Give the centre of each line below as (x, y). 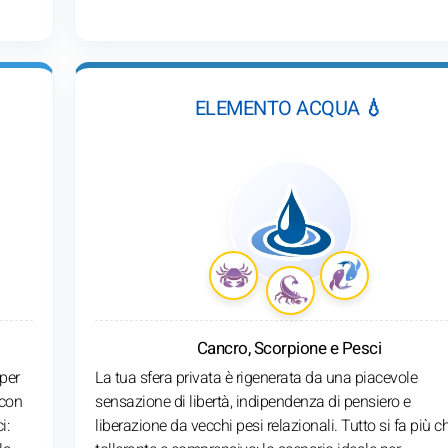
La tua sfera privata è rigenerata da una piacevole (256, 377)
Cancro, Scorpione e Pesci (289, 348)
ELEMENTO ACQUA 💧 (289, 108)
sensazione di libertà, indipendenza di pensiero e (253, 401)
